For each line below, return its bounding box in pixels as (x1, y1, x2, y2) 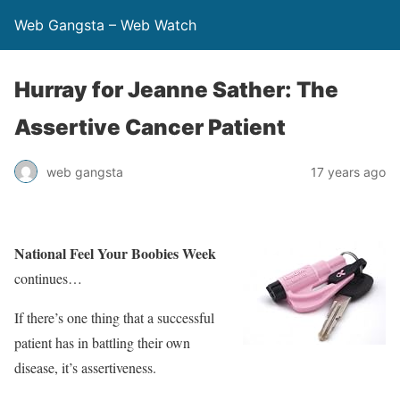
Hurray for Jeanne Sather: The (14, 77, 338, 103)
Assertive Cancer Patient (14, 114, 286, 140)
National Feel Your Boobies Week (14, 243, 216, 263)
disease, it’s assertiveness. (14, 358, 156, 377)
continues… (14, 269, 82, 287)
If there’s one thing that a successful (14, 308, 214, 327)
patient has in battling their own (14, 333, 190, 352)
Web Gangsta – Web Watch (14, 16, 196, 34)
